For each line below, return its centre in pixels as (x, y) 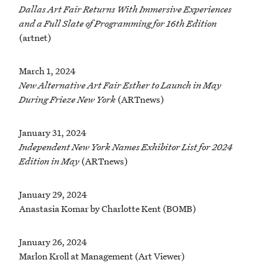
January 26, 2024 (53, 242)
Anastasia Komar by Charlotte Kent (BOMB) (107, 209)
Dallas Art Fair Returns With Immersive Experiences (125, 9)
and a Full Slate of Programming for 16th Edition (118, 23)
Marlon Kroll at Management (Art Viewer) (102, 256)
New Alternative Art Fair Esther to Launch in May (120, 85)
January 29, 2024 (53, 194)
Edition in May (49, 161)
